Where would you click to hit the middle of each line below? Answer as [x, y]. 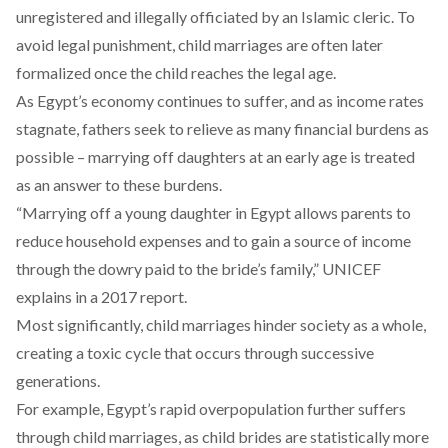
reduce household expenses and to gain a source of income [213, 240]
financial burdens [352, 128]
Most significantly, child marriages [135, 324]
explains [44, 296]
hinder [275, 324]
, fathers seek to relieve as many [185, 128]
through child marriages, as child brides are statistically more [222, 436]
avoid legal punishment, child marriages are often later [199, 44]
